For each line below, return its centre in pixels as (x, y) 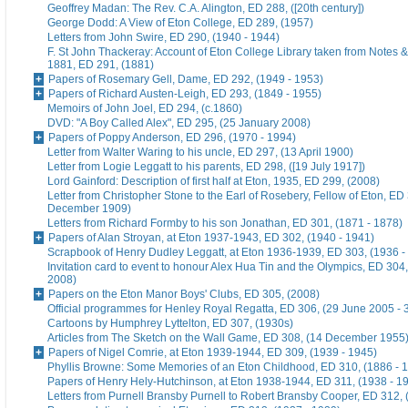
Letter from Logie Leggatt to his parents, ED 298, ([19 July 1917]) (206, 167)
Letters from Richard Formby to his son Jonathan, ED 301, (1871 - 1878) (225, 224)
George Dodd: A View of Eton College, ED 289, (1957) (180, 23)
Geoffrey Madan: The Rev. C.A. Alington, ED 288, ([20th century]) (206, 9)
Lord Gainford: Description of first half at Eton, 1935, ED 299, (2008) (214, 182)
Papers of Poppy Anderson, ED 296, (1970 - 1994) (172, 138)
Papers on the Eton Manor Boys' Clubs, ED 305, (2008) (184, 295)
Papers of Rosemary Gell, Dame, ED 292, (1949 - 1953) (186, 80)
